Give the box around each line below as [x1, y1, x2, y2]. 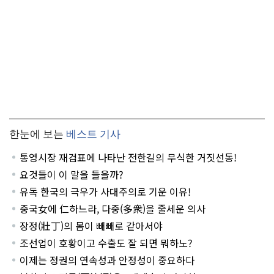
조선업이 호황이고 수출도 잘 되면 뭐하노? [20, 235, 193, 251]
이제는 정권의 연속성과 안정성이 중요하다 [20, 253, 194, 268]
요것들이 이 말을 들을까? [20, 167, 124, 182]
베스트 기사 [66, 128, 120, 141]
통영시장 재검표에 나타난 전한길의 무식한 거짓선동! [20, 150, 237, 165]
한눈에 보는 [9, 128, 64, 141]
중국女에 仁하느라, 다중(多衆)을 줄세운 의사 [20, 201, 207, 217]
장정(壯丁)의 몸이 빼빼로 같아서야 [20, 218, 164, 234]
